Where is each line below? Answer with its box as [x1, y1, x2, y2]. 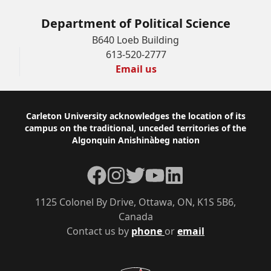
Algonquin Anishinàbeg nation [71, 134, 200, 146]
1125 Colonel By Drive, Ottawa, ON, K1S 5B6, [35, 195, 236, 209]
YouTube [145, 166, 184, 179]
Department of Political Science [41, 15, 230, 31]
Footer [19, 110, 55, 126]
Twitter [125, 166, 158, 179]
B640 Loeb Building [92, 33, 179, 47]
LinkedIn [164, 166, 203, 179]
